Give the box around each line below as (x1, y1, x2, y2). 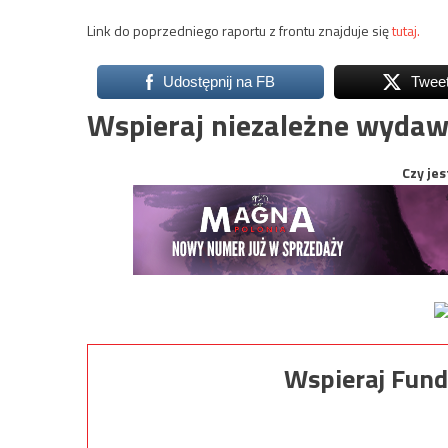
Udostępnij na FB (162, 73, 275, 90)
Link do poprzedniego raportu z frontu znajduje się (87, 20, 392, 41)
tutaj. (392, 20, 420, 41)
